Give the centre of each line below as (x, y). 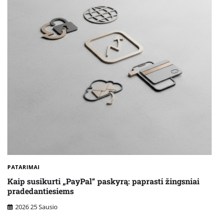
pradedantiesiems (41, 191)
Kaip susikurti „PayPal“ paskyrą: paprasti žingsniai (103, 181)
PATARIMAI (24, 167)
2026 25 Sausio (36, 207)
